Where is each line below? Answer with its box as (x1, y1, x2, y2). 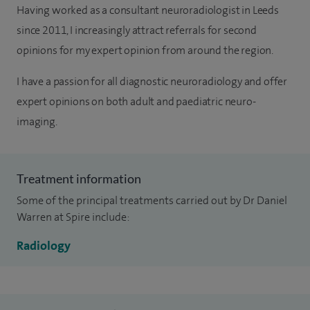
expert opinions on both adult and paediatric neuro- (17, 94, 256, 109)
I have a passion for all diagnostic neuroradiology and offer (17, 74, 288, 89)
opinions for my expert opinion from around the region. (17, 43, 274, 57)
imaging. (17, 114, 57, 129)
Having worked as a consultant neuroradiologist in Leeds (17, 3, 279, 17)
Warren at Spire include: (17, 210, 129, 224)
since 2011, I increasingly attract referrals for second (17, 23, 257, 37)
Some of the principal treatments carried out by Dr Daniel (17, 193, 287, 208)
